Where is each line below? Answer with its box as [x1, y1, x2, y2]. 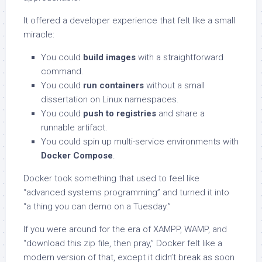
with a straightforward [136, 52, 223, 63]
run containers [83, 80, 144, 91]
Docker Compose [41, 150, 113, 161]
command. [41, 66, 84, 77]
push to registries [83, 108, 156, 119]
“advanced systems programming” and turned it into [23, 187, 229, 198]
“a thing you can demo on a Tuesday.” [23, 201, 171, 212]
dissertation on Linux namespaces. [41, 94, 179, 105]
